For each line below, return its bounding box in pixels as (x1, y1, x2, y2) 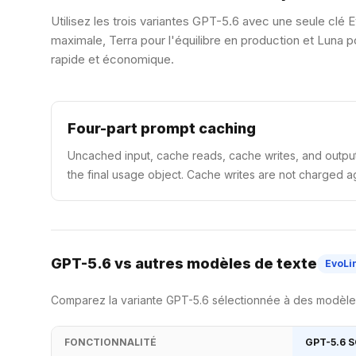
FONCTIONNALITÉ (64, 336, 157, 348)
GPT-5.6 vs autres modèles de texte (51, 255, 317, 272)
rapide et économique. (51, 52, 174, 67)
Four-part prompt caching (68, 120, 256, 137)
